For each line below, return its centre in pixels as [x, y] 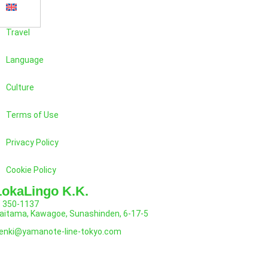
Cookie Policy [31, 170]
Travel [18, 33]
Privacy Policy [33, 143]
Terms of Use [33, 115]
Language [25, 60]
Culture [20, 88]
